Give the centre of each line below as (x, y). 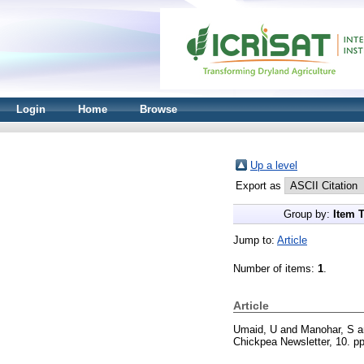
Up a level (274, 165)
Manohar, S (327, 329)
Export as (260, 186)
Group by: (308, 214)
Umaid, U (255, 329)
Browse (158, 109)
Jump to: (255, 240)
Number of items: (275, 269)
